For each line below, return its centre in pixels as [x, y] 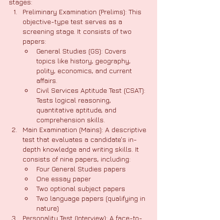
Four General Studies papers [81, 169]
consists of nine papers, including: [77, 159]
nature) [48, 208]
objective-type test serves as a [73, 21]
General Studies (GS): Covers [82, 51]
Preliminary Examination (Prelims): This [83, 12]
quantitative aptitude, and [77, 110]
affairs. [47, 80]
